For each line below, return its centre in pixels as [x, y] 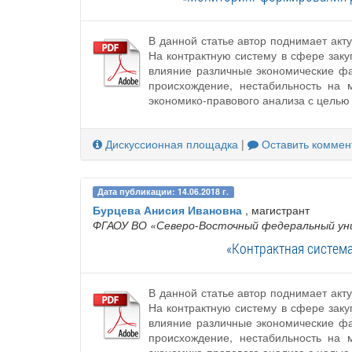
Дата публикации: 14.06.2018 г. [163, 192]
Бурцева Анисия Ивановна [167, 210]
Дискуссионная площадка [170, 144]
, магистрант [276, 210]
